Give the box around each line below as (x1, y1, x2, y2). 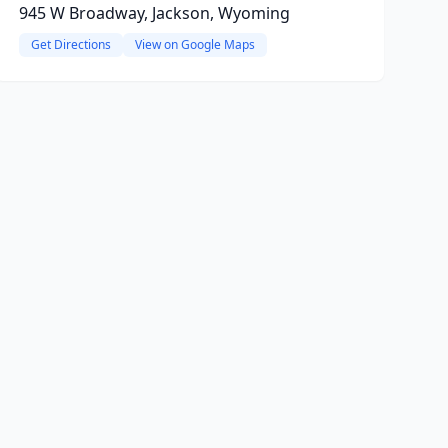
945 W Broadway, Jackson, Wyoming (18, 2, 290, 24)
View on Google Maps (134, 36, 255, 53)
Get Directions (30, 36, 111, 53)
